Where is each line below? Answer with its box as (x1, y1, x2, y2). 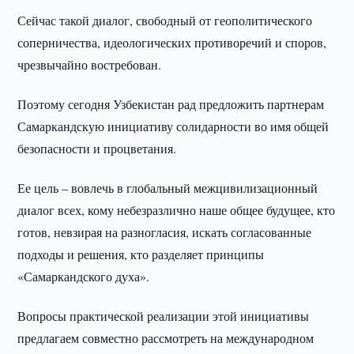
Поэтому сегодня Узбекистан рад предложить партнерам (17, 96, 325, 112)
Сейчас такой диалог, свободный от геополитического (17, 12, 313, 28)
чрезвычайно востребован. (17, 56, 162, 73)
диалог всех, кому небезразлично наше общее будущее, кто (17, 201, 336, 218)
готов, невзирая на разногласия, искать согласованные (17, 224, 312, 240)
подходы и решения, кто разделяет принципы (17, 246, 265, 262)
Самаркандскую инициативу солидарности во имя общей (17, 118, 330, 134)
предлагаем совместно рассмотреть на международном (17, 330, 314, 346)
